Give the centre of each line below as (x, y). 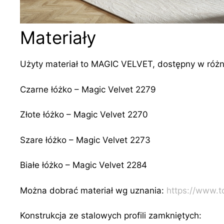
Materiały (58, 38)
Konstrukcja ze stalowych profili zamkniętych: (111, 216)
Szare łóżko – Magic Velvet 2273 (85, 140)
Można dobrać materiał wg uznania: (93, 190)
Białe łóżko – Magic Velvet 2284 (83, 165)
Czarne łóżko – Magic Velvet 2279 (88, 89)
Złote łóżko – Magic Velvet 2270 (84, 115)
